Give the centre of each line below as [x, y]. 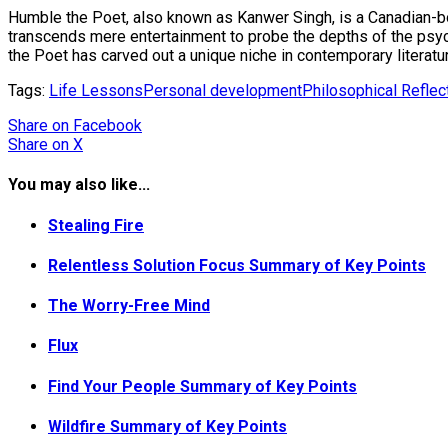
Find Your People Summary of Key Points [202, 386]
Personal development [222, 90]
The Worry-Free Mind [129, 306]
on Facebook [97, 125]
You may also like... [79, 185]
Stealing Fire [96, 225]
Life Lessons [96, 90]
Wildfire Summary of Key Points [167, 426]
